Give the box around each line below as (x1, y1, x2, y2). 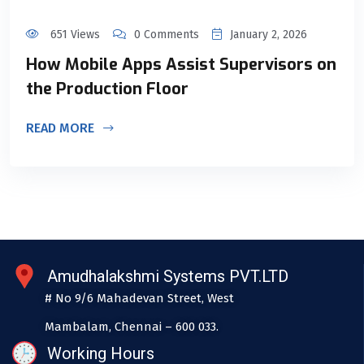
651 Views (47, 27, 100, 41)
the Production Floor (26, 77, 188, 100)
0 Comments (134, 27, 199, 41)
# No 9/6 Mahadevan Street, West (45, 290, 234, 305)
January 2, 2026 (230, 27, 307, 41)
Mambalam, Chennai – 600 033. (45, 318, 219, 334)
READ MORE (26, 119, 97, 136)
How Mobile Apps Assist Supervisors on (26, 53, 336, 76)
